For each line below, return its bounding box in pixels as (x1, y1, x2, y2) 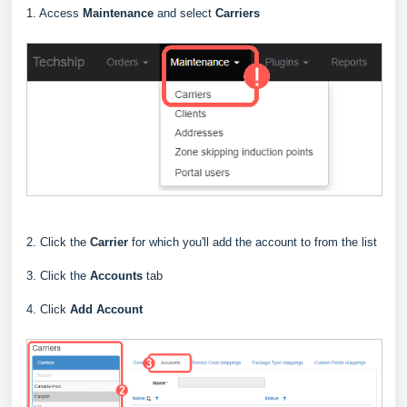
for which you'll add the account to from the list (132, 234, 377, 249)
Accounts (90, 268, 146, 283)
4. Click (26, 302, 70, 316)
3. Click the (26, 268, 90, 283)
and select (157, 6, 212, 21)
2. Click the (26, 234, 90, 249)
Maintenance (83, 6, 157, 21)
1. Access (26, 6, 83, 21)
